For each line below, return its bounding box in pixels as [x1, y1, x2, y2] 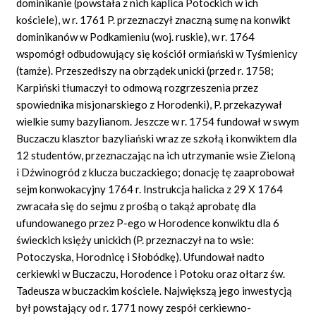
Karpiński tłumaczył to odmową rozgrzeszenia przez [16, 80, 259, 94]
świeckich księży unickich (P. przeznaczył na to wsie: [16, 233, 255, 246]
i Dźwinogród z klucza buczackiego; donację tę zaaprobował [16, 165, 296, 178]
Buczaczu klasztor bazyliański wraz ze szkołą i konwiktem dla [16, 131, 298, 145]
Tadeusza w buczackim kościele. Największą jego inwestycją [16, 284, 293, 297]
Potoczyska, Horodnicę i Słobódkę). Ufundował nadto [16, 250, 265, 263]
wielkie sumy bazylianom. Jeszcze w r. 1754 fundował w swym [16, 114, 300, 128]
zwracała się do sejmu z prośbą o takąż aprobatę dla [16, 199, 257, 212]
